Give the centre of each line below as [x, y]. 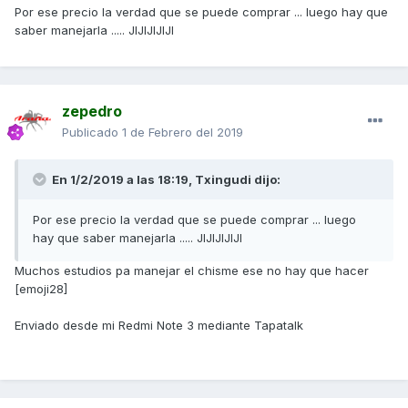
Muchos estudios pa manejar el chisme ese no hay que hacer [192, 271]
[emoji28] [41, 289]
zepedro [92, 112]
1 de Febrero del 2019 [183, 133]
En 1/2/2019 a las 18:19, [122, 180]
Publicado [92, 133]
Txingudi [223, 180]
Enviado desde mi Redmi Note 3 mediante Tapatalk [159, 326]
